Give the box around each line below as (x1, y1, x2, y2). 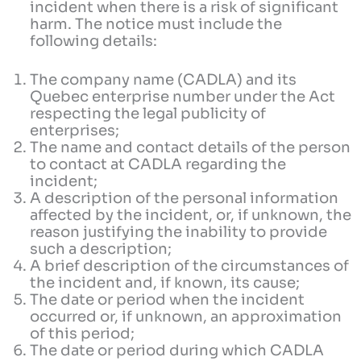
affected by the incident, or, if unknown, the (30, 205, 352, 225)
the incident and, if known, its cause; (30, 273, 301, 293)
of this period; (30, 324, 135, 343)
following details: (30, 31, 158, 51)
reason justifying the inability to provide (30, 222, 328, 242)
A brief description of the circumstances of (30, 256, 350, 276)
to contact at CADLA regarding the (30, 155, 287, 174)
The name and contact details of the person (30, 138, 351, 157)
